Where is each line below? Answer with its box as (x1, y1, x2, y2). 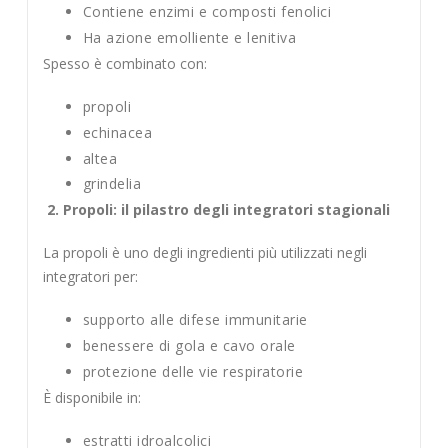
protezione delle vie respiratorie (82, 361, 304, 381)
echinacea (82, 122, 153, 142)
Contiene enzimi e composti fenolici (82, 2, 332, 22)
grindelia (82, 174, 142, 194)
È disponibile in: (42, 387, 141, 407)
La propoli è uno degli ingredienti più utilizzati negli (42, 242, 367, 262)
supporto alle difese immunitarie (82, 310, 308, 330)
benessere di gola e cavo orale (82, 336, 296, 356)
